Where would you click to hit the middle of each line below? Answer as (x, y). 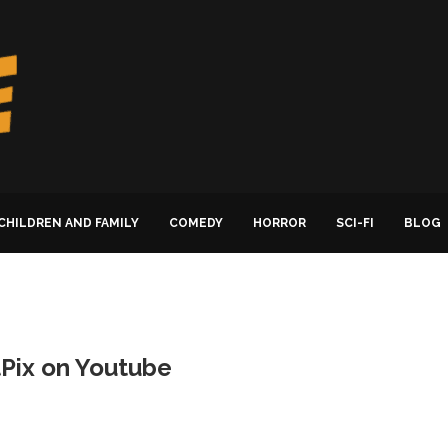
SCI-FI (355, 223)
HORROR (279, 223)
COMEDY (196, 223)
